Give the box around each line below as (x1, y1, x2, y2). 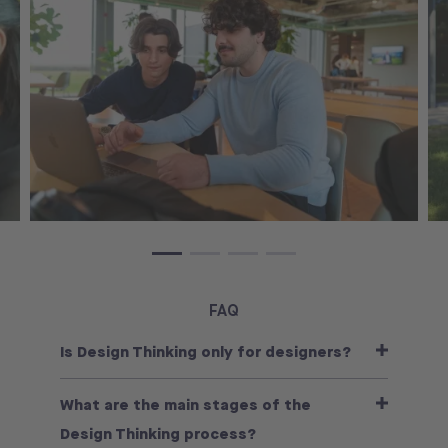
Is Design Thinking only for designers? (60, 341, 351, 363)
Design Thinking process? (60, 423, 256, 445)
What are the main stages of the (60, 394, 311, 416)
